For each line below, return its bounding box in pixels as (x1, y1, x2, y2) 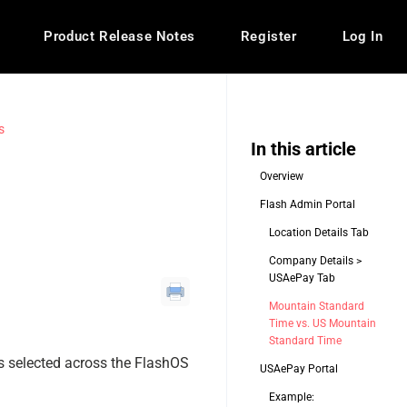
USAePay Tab (269, 272, 335, 284)
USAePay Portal (260, 362, 338, 375)
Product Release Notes (44, 28, 195, 45)
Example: (269, 391, 314, 403)
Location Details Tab (269, 226, 369, 239)
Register (240, 28, 297, 45)
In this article (251, 138, 356, 160)
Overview (260, 170, 303, 183)
